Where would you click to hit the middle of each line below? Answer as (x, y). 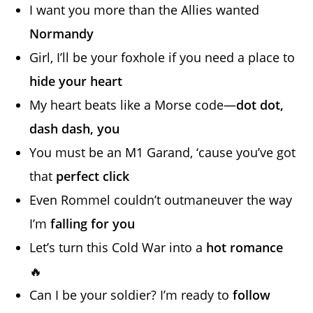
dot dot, (260, 104)
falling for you (93, 223)
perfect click (93, 176)
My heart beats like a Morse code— (133, 104)
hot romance (245, 247)
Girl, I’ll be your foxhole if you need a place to (162, 57)
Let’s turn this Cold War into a (118, 247)
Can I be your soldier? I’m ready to (131, 294)
